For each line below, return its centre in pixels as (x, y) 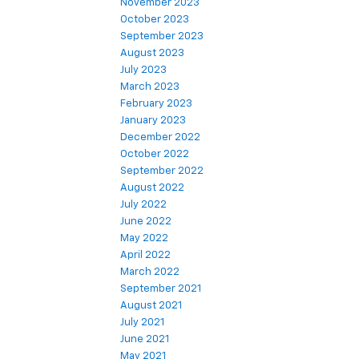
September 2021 (161, 288)
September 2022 (162, 171)
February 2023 (156, 103)
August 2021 (151, 305)
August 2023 (152, 53)
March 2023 (150, 87)
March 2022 (150, 272)
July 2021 (142, 322)
